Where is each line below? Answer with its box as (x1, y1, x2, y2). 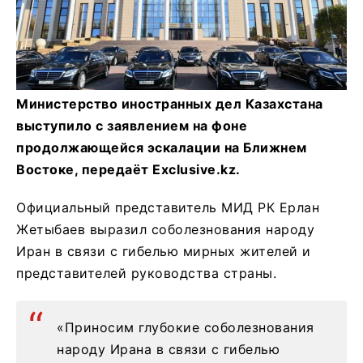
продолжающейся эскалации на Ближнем (16, 139, 307, 156)
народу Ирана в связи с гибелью (57, 341, 280, 358)
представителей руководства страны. (16, 265, 276, 282)
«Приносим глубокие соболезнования (57, 319, 314, 336)
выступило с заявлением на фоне (16, 117, 247, 135)
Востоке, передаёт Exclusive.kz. (16, 161, 241, 178)
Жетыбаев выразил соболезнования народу (16, 221, 314, 238)
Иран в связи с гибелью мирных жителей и (16, 243, 311, 260)
